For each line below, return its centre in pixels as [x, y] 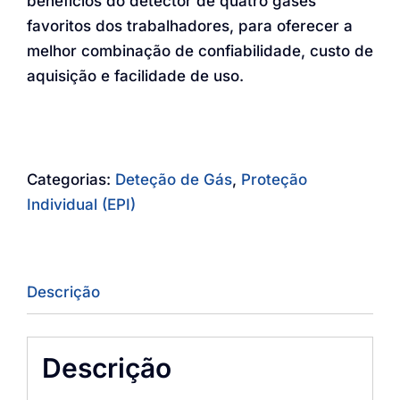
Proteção [274, 179]
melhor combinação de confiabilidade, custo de [200, 51]
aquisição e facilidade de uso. [135, 76]
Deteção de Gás [174, 179]
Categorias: [71, 179]
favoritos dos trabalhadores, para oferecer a [190, 26]
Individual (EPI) [81, 204]
